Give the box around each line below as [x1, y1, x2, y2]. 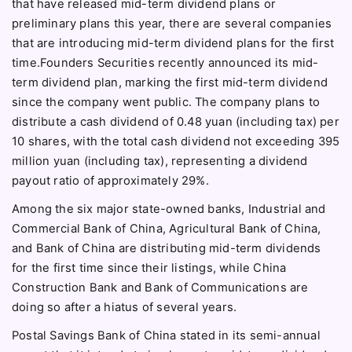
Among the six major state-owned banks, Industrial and [12, 201, 326, 216]
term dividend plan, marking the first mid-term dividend [12, 75, 328, 90]
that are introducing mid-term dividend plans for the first [12, 35, 335, 50]
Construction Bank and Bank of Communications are [12, 280, 309, 295]
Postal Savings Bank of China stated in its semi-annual [12, 328, 321, 343]
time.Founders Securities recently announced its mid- [12, 55, 319, 70]
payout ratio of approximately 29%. [12, 173, 209, 188]
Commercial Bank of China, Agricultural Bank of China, [12, 221, 321, 236]
